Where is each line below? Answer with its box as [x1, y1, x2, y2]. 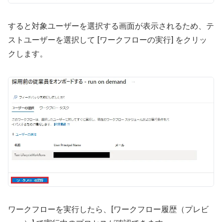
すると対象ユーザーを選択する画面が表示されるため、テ [8, 20, 214, 32]
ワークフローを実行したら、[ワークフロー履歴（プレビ [8, 204, 209, 216]
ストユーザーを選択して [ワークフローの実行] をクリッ [8, 34, 207, 46]
